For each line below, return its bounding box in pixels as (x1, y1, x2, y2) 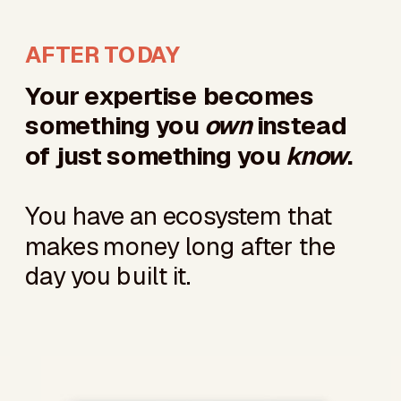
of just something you (25, 139, 286, 172)
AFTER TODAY (25, 39, 180, 69)
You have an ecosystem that (25, 199, 332, 232)
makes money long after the (25, 229, 336, 262)
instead (252, 108, 347, 142)
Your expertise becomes (25, 79, 315, 112)
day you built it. (25, 259, 191, 293)
